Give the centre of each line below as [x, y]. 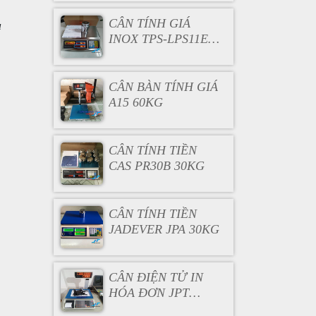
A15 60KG [135, 102]
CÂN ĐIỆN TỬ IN [156, 277]
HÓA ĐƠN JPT [148, 293]
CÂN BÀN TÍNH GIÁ [163, 87]
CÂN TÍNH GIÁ [149, 23]
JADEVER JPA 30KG [164, 229]
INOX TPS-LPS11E [158, 39]
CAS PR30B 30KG [156, 166]
